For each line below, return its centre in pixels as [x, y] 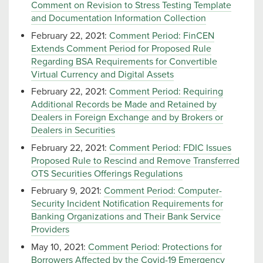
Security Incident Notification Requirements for [127, 204]
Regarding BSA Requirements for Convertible [124, 61]
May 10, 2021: [60, 247]
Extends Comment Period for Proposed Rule [121, 48]
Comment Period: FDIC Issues [170, 148]
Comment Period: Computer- [163, 191]
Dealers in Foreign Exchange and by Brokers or [127, 118]
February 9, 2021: [68, 191]
